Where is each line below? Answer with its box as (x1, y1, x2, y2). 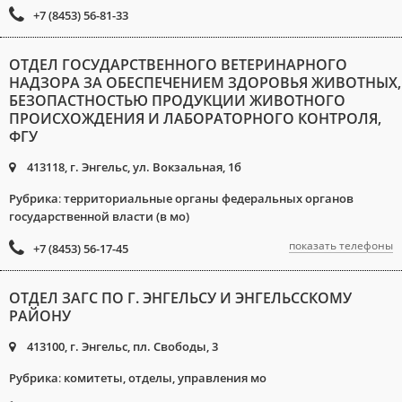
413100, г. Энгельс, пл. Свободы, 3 (24, 338, 218, 354)
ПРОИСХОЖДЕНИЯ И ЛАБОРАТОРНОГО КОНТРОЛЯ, (9, 109, 381, 128)
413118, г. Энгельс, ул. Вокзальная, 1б (24, 159, 241, 175)
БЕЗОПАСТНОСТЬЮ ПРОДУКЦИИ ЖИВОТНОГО (9, 91, 345, 110)
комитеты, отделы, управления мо (64, 370, 267, 386)
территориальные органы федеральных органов (64, 190, 354, 206)
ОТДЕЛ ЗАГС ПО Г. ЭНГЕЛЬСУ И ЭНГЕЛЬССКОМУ (9, 288, 352, 308)
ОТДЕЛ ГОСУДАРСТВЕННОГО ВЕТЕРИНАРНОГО (9, 55, 347, 74)
